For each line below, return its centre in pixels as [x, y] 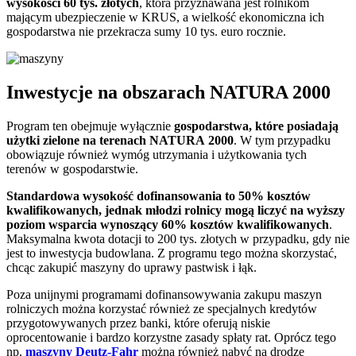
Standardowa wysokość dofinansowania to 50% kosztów [159, 195]
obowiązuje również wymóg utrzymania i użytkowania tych [157, 154]
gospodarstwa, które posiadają [256, 126]
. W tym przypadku [282, 140]
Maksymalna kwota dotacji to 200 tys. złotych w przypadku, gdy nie [178, 238]
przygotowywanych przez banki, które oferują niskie [138, 323]
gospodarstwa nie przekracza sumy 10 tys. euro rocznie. [146, 32]
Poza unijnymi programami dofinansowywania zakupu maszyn [164, 294]
